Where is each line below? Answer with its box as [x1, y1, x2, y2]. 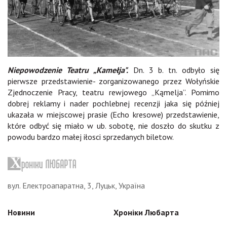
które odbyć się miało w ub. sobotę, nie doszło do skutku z [8, 120, 219, 131]
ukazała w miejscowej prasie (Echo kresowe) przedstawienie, [8, 109, 219, 120]
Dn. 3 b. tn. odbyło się [128, 64, 219, 75]
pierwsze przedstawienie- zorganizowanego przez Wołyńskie [8, 75, 219, 86]
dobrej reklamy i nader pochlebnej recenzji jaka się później [8, 98, 219, 108]
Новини [8, 207, 35, 217]
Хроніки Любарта [113, 207, 179, 217]
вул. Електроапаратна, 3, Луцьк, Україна [8, 180, 145, 191]
